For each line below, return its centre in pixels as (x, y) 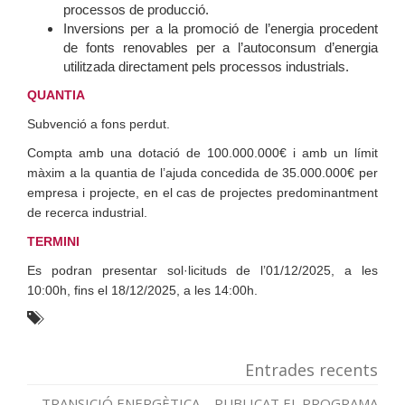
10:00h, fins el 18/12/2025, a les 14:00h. (142, 290)
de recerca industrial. (87, 212)
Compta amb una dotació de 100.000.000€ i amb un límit (202, 153)
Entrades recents (311, 370)
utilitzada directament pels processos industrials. (206, 66)
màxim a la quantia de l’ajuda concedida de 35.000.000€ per (202, 173)
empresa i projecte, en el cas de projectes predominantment (202, 193)
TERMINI (53, 241)
